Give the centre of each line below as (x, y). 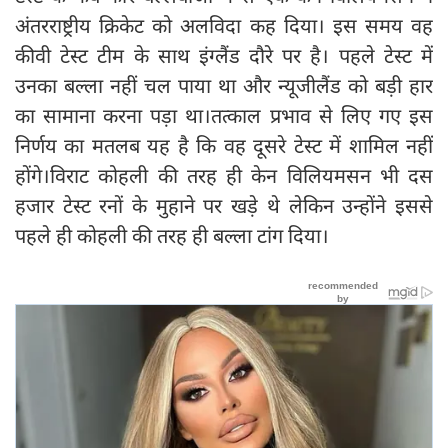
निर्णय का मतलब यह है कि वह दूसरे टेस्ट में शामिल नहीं (224, 145)
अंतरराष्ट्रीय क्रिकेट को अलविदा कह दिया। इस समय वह (224, 25)
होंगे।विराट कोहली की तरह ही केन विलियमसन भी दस (224, 175)
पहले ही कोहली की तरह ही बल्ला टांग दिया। (172, 235)
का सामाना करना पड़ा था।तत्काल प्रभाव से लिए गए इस (224, 115)
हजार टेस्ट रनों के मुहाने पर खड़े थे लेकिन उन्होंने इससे (224, 205)
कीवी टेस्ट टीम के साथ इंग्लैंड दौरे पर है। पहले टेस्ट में (224, 55)
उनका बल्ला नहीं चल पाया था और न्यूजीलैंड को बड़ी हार (224, 85)
